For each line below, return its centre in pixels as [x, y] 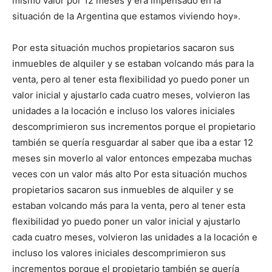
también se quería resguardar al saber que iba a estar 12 [133, 143]
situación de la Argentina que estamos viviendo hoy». [126, 16]
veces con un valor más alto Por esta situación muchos [130, 174]
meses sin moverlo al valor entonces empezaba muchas [132, 158]
